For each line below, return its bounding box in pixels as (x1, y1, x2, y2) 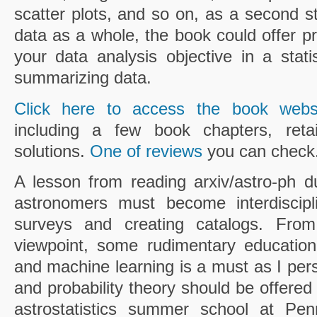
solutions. (13, 141, 90, 161)
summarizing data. (13, 67, 151, 87)
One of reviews (89, 141, 202, 161)
